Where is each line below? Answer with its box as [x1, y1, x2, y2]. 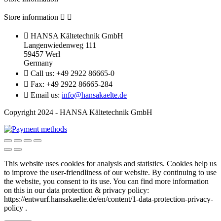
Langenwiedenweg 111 [24, 40, 96, 49]
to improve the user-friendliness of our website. [4, 168, 150, 177]
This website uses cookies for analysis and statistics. [4, 159, 165, 168]
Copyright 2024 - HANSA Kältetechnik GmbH [4, 108, 152, 116]
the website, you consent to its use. [4, 177, 111, 185]
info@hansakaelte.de [62, 90, 127, 99]
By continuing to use [152, 168, 217, 177]
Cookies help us [167, 159, 217, 168]
